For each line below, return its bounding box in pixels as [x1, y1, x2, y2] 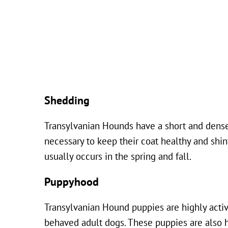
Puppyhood [44, 175, 99, 189]
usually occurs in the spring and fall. [44, 151, 191, 163]
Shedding [44, 94, 90, 108]
